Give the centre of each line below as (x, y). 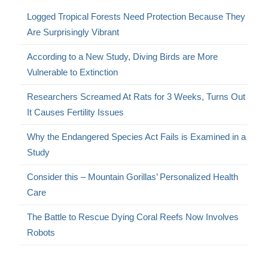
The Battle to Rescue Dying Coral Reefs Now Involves (133, 217)
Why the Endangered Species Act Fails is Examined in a (137, 136)
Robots (41, 232)
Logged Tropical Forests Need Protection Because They (136, 16)
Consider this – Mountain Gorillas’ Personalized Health (133, 176)
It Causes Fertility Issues (76, 112)
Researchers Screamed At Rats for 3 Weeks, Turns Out (136, 96)
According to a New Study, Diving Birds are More (123, 56)
